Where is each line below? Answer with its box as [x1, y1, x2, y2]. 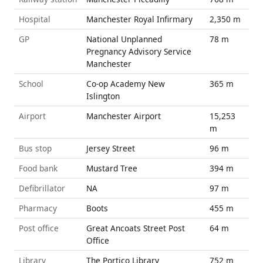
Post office [19, 222, 59, 234]
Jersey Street [86, 143, 135, 154]
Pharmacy [19, 203, 57, 214]
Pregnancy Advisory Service [86, 46, 191, 58]
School [19, 78, 43, 90]
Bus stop [19, 143, 52, 154]
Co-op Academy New [86, 78, 165, 90]
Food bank [19, 163, 58, 174]
